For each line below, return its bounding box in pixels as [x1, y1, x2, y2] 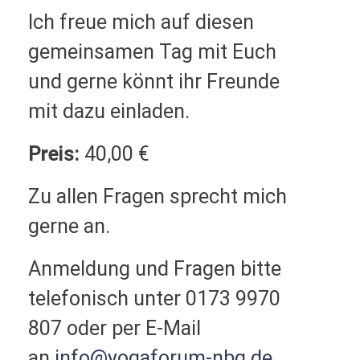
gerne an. [28, 214, 110, 238]
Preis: [28, 141, 80, 166]
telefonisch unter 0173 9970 [28, 286, 280, 310]
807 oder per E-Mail [28, 316, 201, 340]
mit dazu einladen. [28, 99, 190, 123]
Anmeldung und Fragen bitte [28, 256, 281, 280]
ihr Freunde [178, 69, 280, 93]
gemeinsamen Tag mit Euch [28, 39, 276, 63]
